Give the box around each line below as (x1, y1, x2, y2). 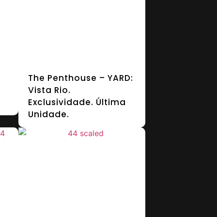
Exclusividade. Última (28, 96, 126, 108)
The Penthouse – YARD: (28, 72, 134, 84)
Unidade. (28, 108, 70, 120)
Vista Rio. (28, 84, 71, 96)
